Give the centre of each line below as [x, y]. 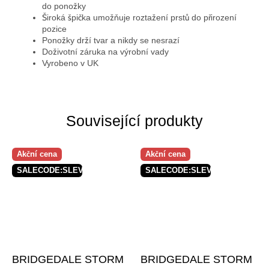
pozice [54, 29]
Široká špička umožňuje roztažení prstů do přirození [139, 17]
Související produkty [134, 120]
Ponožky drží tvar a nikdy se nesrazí [111, 40]
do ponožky [64, 6]
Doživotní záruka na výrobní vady [105, 52]
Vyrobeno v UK [70, 63]
